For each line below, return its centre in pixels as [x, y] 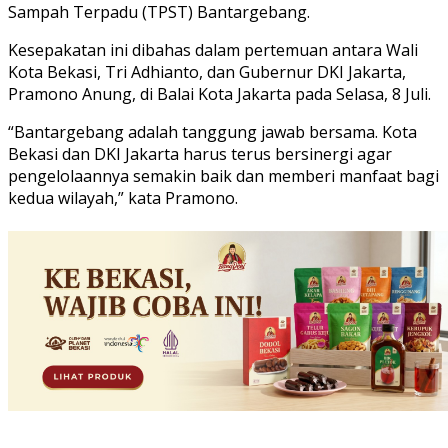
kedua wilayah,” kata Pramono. [123, 198]
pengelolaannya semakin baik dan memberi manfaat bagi [223, 176]
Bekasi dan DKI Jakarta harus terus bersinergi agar [200, 154]
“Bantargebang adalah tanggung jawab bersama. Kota [212, 132]
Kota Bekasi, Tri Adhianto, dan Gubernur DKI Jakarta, [207, 72]
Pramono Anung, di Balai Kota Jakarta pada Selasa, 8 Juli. [219, 94]
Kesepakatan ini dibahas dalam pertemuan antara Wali [213, 50]
